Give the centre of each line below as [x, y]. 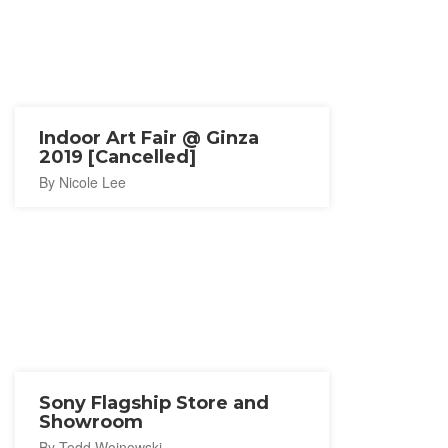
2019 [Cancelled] [117, 157]
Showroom [91, 422]
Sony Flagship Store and [154, 403]
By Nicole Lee [82, 182]
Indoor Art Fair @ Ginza [149, 138]
